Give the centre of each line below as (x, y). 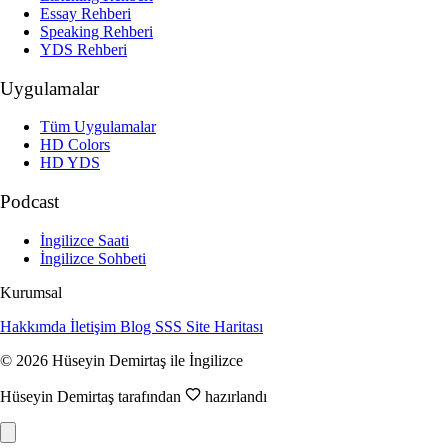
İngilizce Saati (84, 240)
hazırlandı (234, 396)
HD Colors (75, 145)
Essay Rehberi (85, 13)
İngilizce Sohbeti (93, 258)
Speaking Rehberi (96, 31)
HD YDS (70, 163)
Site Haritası (224, 326)
